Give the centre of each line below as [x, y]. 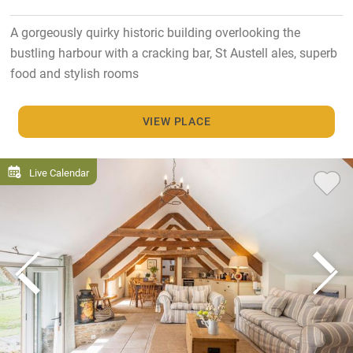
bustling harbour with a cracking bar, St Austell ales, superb [173, 53]
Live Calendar [59, 172]
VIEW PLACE [176, 121]
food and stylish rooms [74, 73]
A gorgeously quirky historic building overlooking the [155, 32]
